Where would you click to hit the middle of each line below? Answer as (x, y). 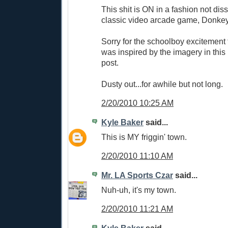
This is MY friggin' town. (144, 137)
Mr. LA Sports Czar (137, 175)
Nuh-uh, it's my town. (139, 190)
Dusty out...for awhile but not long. (162, 84)
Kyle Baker (122, 122)
